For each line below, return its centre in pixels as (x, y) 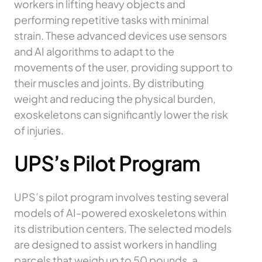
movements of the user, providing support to (123, 67)
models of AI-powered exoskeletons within (120, 213)
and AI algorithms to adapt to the (94, 51)
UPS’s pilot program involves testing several (121, 197)
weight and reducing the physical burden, (115, 99)
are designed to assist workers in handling (116, 244)
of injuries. (39, 130)
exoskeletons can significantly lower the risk (121, 115)
